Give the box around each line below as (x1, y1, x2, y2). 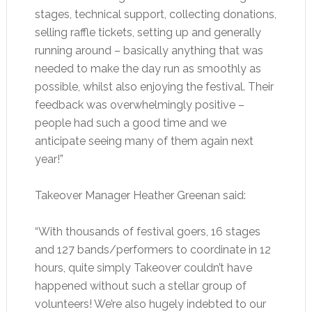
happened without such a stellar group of (34, 279, 247, 292)
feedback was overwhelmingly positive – (34, 98, 244, 111)
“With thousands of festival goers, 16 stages (34, 225, 260, 238)
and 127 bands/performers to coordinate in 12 (34, 243, 271, 256)
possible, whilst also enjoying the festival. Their (34, 80, 274, 93)
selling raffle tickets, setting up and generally (34, 26, 261, 39)
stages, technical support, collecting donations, (34, 8, 276, 21)
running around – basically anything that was (34, 44, 263, 57)
